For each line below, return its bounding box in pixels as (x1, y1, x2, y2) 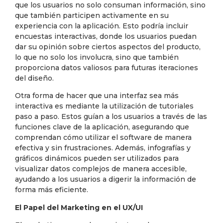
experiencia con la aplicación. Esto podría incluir (15, 21, 188, 30)
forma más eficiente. (15, 185, 88, 195)
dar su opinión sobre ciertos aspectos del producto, (15, 42, 201, 51)
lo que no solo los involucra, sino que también (15, 52, 179, 62)
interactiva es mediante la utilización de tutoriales (15, 102, 194, 111)
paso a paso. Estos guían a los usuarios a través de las (15, 112, 207, 121)
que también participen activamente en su (15, 10, 169, 20)
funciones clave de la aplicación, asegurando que (15, 122, 189, 132)
